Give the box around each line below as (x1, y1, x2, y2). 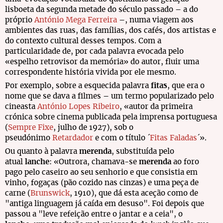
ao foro (171, 158, 199, 166)
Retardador (52, 134, 93, 142)
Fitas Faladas (150, 134, 197, 142)
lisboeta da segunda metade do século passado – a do (5, 6, 198, 13)
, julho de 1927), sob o (53, 124, 133, 131)
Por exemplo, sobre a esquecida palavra (5, 82, 151, 90)
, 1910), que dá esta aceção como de (70, 190, 198, 197)
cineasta (5, 103, 37, 111)
